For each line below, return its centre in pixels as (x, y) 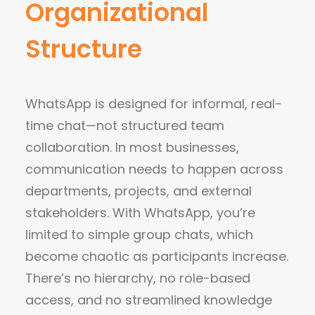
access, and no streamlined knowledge (149, 300)
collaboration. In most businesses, (132, 147)
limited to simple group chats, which (139, 234)
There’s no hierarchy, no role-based (138, 278)
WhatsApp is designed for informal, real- (154, 104)
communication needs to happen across (154, 169)
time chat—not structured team (125, 126)
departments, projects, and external (139, 191)
